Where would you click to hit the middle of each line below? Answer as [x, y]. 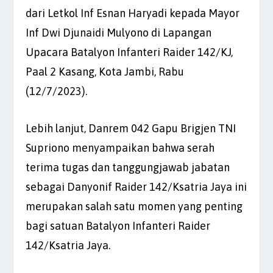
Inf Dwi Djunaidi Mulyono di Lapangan [119, 33]
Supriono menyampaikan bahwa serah [120, 147]
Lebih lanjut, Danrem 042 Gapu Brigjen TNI [131, 128]
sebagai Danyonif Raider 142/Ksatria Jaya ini [136, 186]
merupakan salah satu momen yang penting [134, 206]
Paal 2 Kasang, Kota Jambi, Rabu [105, 72]
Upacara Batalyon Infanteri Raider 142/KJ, [129, 52]
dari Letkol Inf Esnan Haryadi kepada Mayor [133, 13]
